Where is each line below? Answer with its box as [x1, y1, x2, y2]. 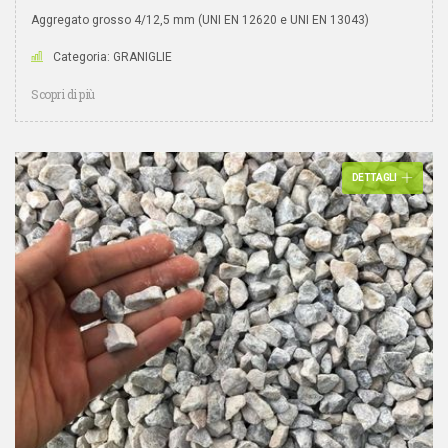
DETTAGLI [351, 172, 397, 183]
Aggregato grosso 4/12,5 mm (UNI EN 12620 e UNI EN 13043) [31, 13, 369, 27]
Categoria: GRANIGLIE [53, 50, 172, 64]
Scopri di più [31, 86, 95, 102]
